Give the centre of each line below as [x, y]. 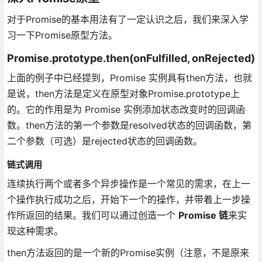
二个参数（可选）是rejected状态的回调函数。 [104, 141]
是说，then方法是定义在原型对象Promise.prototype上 [123, 93]
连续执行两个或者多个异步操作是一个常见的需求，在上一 [128, 183]
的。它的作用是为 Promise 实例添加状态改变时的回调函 [126, 109]
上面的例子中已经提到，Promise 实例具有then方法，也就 [129, 77]
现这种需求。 [35, 231]
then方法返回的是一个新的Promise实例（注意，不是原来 [128, 252]
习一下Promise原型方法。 [62, 35]
